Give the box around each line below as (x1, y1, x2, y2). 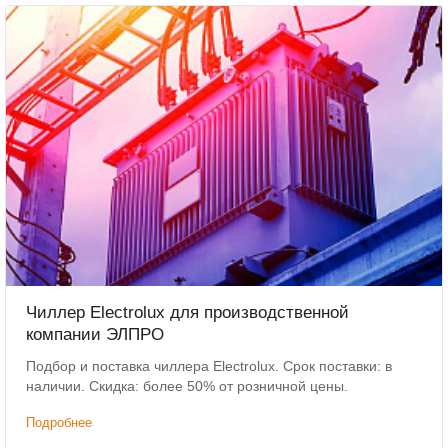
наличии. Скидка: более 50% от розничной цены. (26, 378, 349, 395)
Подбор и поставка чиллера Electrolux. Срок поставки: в (26, 358, 284, 375)
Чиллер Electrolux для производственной (26, 303, 350, 323)
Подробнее (26, 415, 93, 431)
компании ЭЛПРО (26, 325, 165, 345)
